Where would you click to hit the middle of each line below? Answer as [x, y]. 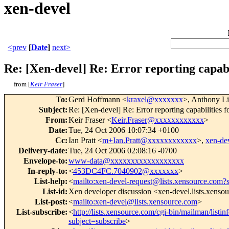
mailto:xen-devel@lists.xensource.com [135, 202]
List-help [50, 181]
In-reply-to [46, 171]
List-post [50, 202]
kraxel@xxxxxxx [155, 100]
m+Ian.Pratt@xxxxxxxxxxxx [150, 141]
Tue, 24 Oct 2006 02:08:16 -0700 [123, 151]
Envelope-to [44, 161]
